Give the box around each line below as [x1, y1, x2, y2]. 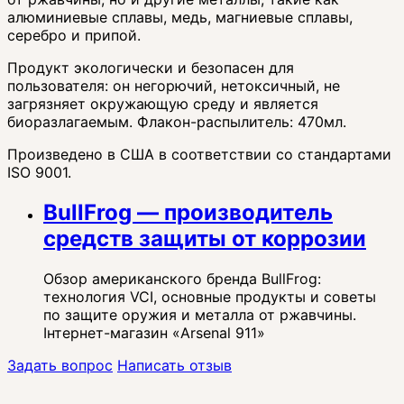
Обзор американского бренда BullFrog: [43, 269, 321, 288]
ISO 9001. [7, 162, 71, 181]
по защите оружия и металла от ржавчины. [43, 305, 356, 324]
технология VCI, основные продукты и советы [43, 287, 376, 306]
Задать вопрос [7, 355, 113, 374]
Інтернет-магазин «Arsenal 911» [43, 323, 265, 342]
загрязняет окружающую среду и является [7, 94, 318, 113]
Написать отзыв [117, 355, 232, 374]
